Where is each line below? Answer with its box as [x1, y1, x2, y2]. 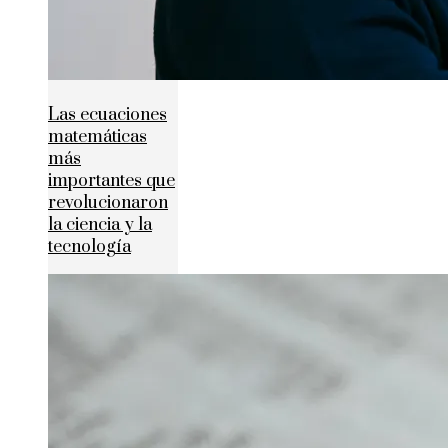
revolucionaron [48, 191, 168, 214]
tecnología [48, 235, 131, 258]
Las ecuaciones [48, 103, 167, 126]
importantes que [48, 169, 175, 192]
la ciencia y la [48, 213, 152, 236]
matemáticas [48, 125, 147, 148]
